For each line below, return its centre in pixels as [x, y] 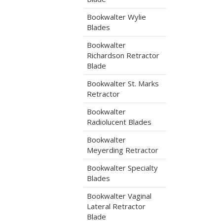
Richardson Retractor [123, 55]
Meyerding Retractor [122, 150]
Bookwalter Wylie [116, 17]
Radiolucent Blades [119, 122]
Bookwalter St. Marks [123, 83]
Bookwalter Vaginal [119, 196]
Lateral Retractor [116, 206]
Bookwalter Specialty [122, 168]
